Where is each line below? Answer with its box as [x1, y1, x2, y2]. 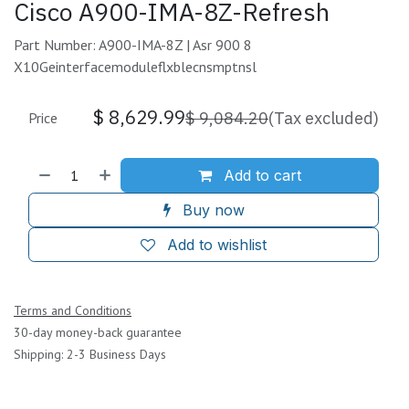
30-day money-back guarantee [14, 323, 182, 341]
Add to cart [219, 165, 302, 184]
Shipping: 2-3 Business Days [14, 345, 166, 362]
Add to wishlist [167, 235, 267, 254]
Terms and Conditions [14, 301, 131, 319]
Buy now [177, 200, 245, 219]
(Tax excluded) [268, 107, 379, 129]
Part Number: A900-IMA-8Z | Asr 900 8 [14, 35, 252, 54]
